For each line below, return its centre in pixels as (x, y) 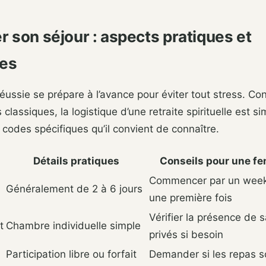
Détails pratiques (76, 161)
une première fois (191, 198)
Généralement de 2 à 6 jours (74, 189)
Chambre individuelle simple (73, 226)
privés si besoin (186, 235)
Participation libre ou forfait (71, 254)
